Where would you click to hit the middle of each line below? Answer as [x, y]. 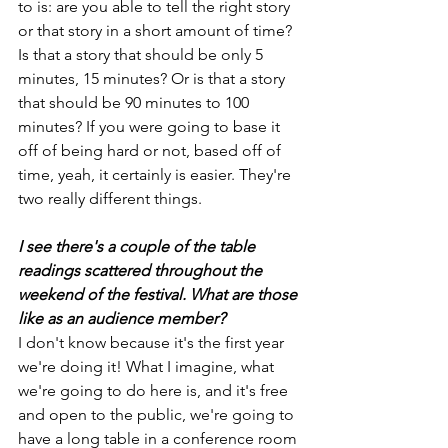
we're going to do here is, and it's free [155, 391]
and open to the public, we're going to [158, 415]
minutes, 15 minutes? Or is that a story [153, 79]
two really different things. [110, 199]
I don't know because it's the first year [153, 343]
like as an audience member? [121, 319]
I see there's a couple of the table [138, 247]
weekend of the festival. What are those [159, 295]
